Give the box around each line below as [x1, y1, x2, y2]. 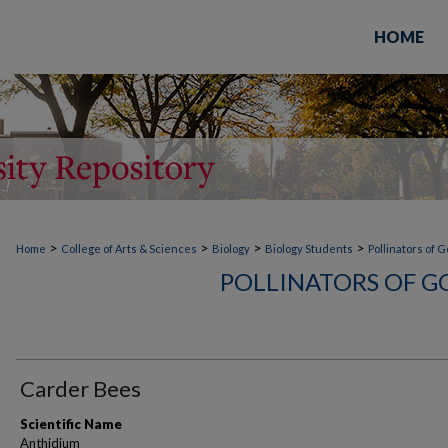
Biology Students [265, 242, 353, 255]
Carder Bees [20, 375, 141, 402]
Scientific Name [20, 416, 122, 432]
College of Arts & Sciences [61, 242, 197, 255]
